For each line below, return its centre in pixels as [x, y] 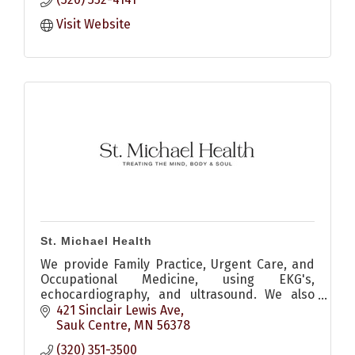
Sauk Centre [92, 325]
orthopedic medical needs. [119, 325]
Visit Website [94, 25]
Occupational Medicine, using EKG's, [177, 280]
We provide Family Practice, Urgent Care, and [177, 265]
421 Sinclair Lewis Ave [118, 310]
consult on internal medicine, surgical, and [177, 310]
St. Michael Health [96, 241]
